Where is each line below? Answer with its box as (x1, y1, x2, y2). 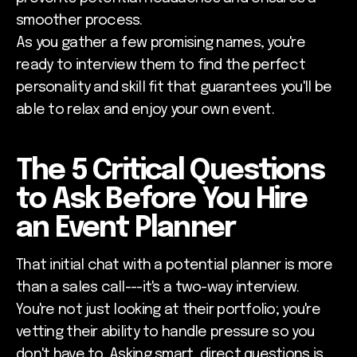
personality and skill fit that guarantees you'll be (16, 80, 332, 95)
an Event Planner (16, 214, 236, 243)
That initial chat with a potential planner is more (16, 257, 332, 273)
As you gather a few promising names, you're (16, 35, 306, 50)
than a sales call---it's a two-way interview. (16, 280, 300, 295)
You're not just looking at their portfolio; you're (16, 302, 320, 317)
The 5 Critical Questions (16, 156, 324, 186)
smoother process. (16, 13, 143, 28)
